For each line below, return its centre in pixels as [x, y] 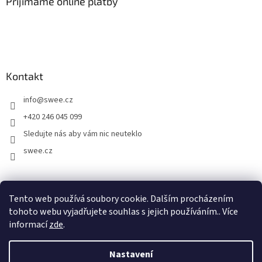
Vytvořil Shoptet [142, 247]
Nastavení [131, 254]
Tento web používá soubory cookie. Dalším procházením [121, 199]
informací [29, 225]
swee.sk [131, 188]
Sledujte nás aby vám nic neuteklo [83, 134]
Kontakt [25, 76]
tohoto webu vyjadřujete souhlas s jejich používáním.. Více [123, 212]
